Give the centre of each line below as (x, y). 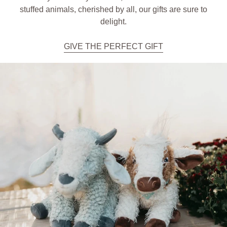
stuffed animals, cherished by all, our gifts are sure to (113, 9)
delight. (113, 21)
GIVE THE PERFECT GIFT (113, 47)
